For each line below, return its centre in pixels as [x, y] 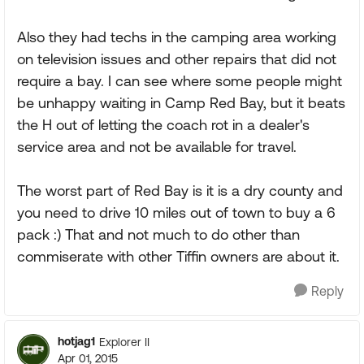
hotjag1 [76, 341]
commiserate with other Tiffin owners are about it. [178, 256]
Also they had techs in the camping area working [177, 37]
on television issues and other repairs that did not [177, 59]
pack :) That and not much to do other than [158, 234]
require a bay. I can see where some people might [180, 81]
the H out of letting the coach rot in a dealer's [163, 125]
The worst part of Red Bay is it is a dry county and [180, 191]
